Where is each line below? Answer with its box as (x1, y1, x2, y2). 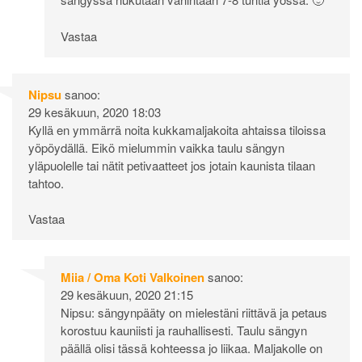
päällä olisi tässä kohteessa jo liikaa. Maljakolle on (61, 339, 322, 357)
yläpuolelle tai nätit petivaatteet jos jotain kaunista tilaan (28, 156, 315, 174)
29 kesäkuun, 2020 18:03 (28, 103, 161, 120)
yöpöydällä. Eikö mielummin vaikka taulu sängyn (28, 138, 284, 156)
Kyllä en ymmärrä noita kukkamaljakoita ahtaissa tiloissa (28, 120, 326, 138)
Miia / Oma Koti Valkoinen (61, 268, 204, 287)
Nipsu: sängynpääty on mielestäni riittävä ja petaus (61, 304, 327, 322)
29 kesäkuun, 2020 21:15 (61, 286, 193, 304)
